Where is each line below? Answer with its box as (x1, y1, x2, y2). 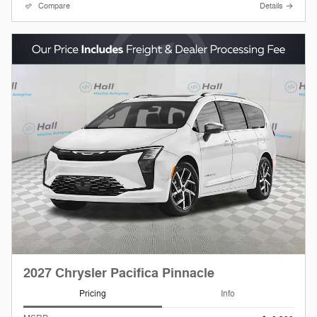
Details (260, 1, 283, 11)
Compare (38, 1, 70, 11)
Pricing (79, 288, 106, 300)
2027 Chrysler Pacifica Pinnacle (23, 265, 214, 282)
